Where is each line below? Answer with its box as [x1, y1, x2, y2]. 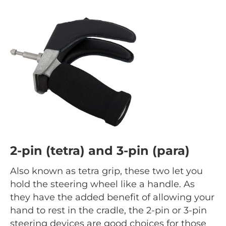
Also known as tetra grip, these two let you [10, 165, 203, 177]
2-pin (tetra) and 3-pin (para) [10, 143, 190, 158]
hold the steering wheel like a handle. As [10, 178, 195, 190]
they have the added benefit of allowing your [10, 191, 214, 203]
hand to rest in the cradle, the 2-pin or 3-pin [10, 204, 207, 216]
